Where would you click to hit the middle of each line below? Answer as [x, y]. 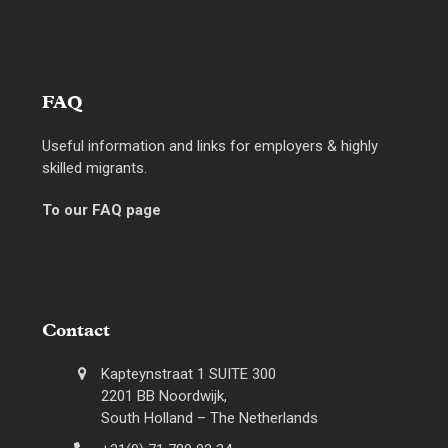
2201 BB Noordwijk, [164, 395]
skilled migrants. [95, 167]
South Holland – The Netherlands [210, 417]
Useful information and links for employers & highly [210, 145]
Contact [76, 331]
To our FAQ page [102, 209]
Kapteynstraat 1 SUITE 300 [189, 373]
